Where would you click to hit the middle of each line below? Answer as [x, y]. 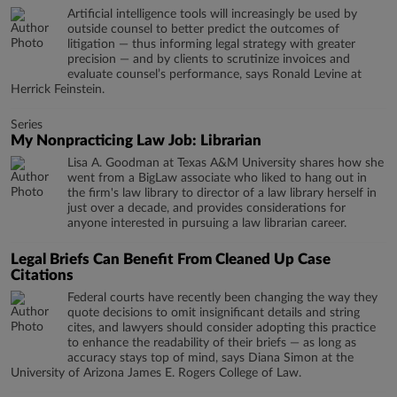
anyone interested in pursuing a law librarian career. [207, 223]
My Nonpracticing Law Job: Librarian [136, 140]
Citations [42, 275]
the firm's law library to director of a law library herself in [222, 193]
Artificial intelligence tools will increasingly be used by [212, 14]
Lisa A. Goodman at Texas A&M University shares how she [226, 163]
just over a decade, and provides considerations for [206, 208]
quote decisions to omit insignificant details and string [214, 313]
